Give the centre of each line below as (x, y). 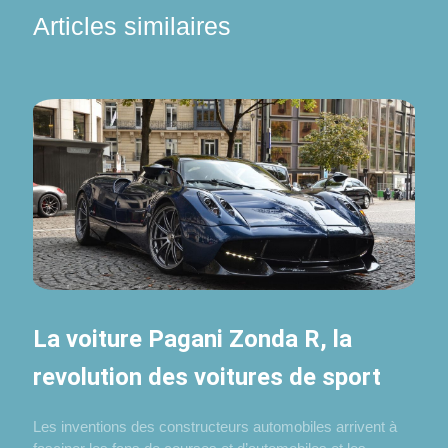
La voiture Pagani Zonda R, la (193, 338)
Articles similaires (132, 26)
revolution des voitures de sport (207, 376)
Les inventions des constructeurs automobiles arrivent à (215, 426)
